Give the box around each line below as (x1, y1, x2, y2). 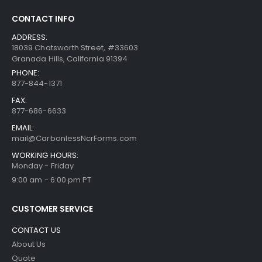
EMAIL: (12, 122, 35, 134)
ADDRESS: (12, 32, 48, 43)
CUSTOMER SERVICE (12, 203, 93, 215)
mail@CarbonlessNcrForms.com (12, 133, 137, 144)
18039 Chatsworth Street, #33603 (12, 42, 139, 54)
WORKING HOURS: (12, 150, 78, 161)
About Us (12, 239, 46, 250)
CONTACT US (12, 225, 61, 236)
